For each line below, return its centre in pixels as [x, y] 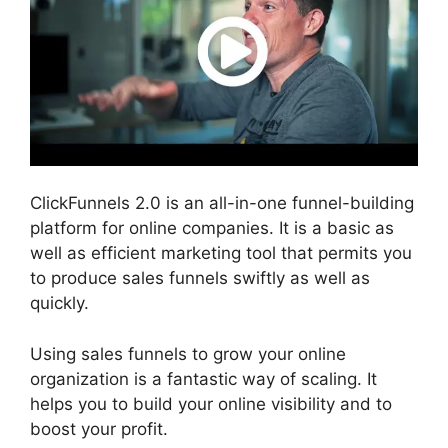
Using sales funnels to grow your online [188, 353]
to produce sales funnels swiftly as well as [200, 278]
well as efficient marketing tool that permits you [221, 253]
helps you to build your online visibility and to [211, 403]
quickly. [59, 303]
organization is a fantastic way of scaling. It [203, 378]
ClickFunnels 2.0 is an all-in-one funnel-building [222, 203]
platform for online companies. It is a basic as [212, 228]
